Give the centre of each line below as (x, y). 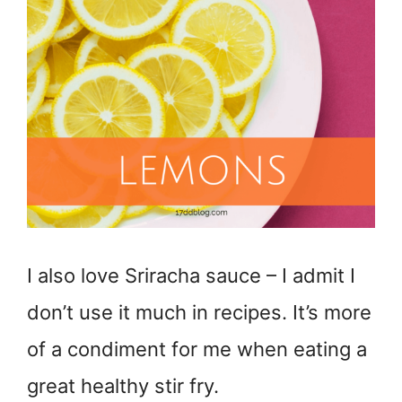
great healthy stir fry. (123, 386)
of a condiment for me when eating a (197, 350)
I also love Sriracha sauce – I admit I (191, 276)
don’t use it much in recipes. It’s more (199, 313)
